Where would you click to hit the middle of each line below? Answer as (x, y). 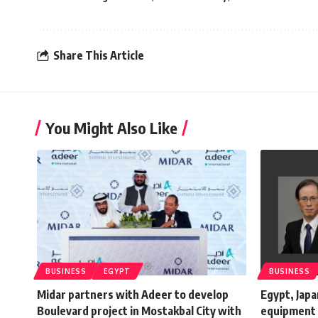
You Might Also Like (111, 127)
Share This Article (99, 56)
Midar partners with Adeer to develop (133, 294)
